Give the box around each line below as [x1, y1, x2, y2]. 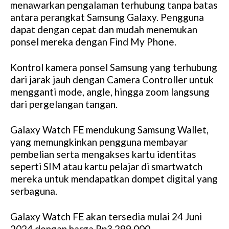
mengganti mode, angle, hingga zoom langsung [10, 86, 210, 98]
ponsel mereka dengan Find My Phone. [10, 36, 176, 48]
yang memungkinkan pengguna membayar [10, 136, 188, 148]
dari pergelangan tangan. [10, 98, 118, 110]
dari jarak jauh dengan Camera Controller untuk [10, 74, 214, 86]
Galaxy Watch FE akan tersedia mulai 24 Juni [10, 211, 202, 223]
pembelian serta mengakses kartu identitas [10, 148, 196, 161]
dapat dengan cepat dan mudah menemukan [10, 24, 197, 36]
